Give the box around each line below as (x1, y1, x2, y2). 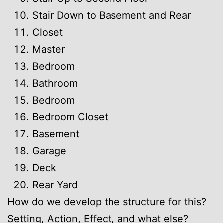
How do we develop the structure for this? (7, 195, 206, 208)
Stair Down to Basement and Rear (32, 9, 191, 21)
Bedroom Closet (32, 111, 108, 123)
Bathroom (32, 77, 78, 89)
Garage (32, 144, 66, 157)
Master (32, 43, 65, 55)
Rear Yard (32, 178, 78, 191)
